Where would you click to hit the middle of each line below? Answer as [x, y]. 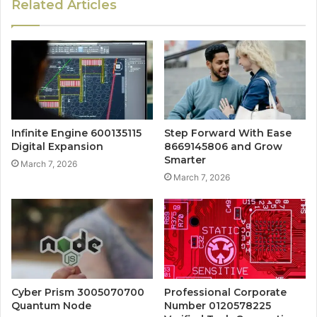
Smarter [185, 160]
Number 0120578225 [218, 306]
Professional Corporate [225, 293]
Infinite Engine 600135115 [76, 133]
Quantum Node [51, 306]
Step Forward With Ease [228, 133]
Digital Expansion [57, 147]
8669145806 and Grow [223, 147]
